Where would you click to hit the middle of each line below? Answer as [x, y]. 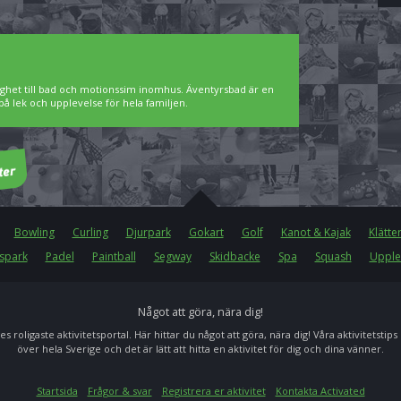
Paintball [114, 256]
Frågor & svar [119, 391]
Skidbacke [235, 256]
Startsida [57, 391]
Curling [90, 232]
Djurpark [148, 232]
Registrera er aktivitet [213, 391]
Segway [172, 256]
